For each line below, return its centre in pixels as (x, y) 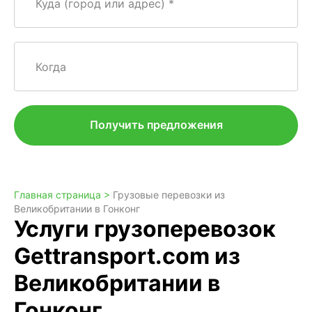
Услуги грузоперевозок (145, 229)
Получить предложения (156, 125)
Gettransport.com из (127, 256)
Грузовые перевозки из (169, 195)
